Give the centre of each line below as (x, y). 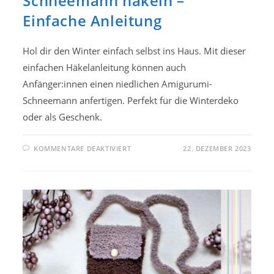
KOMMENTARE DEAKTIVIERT (83, 148)
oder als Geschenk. (63, 117)
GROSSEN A (152, 155)
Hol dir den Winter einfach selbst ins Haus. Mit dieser (135, 50)
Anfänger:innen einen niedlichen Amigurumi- (118, 83)
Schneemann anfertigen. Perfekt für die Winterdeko (131, 100)
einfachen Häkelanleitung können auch (105, 67)
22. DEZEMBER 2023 (217, 148)
